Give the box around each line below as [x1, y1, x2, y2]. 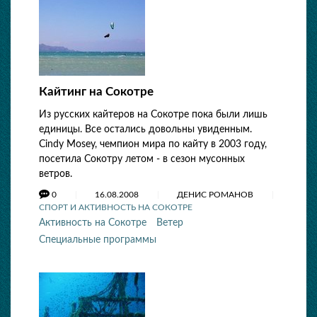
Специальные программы [39, 235, 156, 245]
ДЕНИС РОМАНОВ [177, 190, 255, 199]
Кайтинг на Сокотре [39, 86, 154, 98]
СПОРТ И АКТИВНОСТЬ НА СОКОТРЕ [39, 203, 192, 212]
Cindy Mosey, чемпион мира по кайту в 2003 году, [39, 139, 267, 149]
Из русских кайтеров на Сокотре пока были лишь [39, 110, 267, 120]
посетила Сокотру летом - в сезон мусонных [39, 154, 245, 164]
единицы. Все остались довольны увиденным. [39, 125, 252, 134]
